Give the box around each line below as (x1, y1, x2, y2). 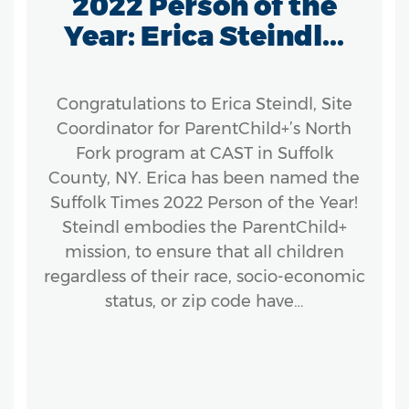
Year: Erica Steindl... (64, 18, 345, 53)
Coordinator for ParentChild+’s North (57, 118, 352, 139)
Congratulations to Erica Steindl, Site (56, 93, 352, 114)
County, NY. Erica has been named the (48, 167, 361, 188)
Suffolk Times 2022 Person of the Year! (50, 192, 359, 213)
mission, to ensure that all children (64, 241, 344, 262)
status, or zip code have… (105, 290, 304, 311)
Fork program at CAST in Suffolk (75, 142, 333, 163)
